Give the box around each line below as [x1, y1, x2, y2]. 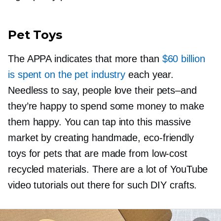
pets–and [156, 85, 197, 96]
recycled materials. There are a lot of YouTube [8, 164, 208, 175]
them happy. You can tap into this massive [8, 116, 191, 128]
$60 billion [162, 53, 205, 65]
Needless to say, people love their [8, 85, 157, 96]
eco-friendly [144, 132, 194, 144]
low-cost [151, 148, 187, 159]
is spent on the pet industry [8, 69, 126, 80]
